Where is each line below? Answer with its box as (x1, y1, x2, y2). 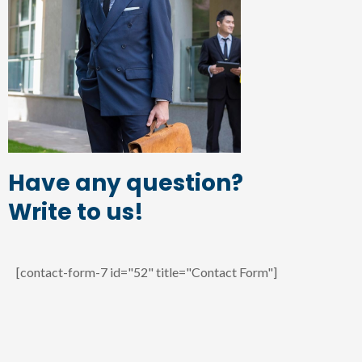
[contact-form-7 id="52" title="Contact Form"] (16, 264, 277, 280)
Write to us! (8, 196, 144, 229)
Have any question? (8, 167, 243, 200)
